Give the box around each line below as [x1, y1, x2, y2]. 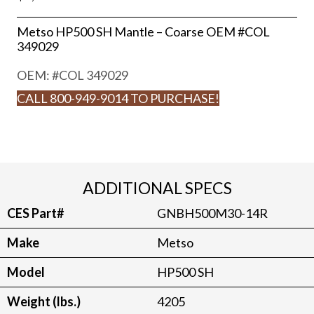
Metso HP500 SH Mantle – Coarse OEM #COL [17, 24, 270, 40]
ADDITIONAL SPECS [82, 178, 232, 198]
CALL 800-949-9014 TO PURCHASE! [17, 90, 219, 107]
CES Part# [7, 205, 64, 221]
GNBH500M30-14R [157, 205, 268, 221]
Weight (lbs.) [7, 294, 81, 310]
